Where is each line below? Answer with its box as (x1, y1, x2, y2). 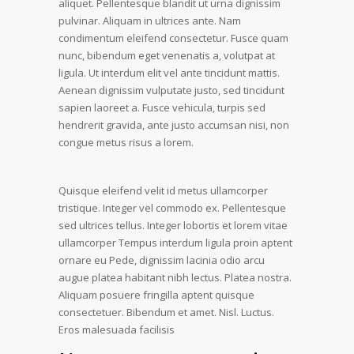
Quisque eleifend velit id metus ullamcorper (58, 183, 268, 198)
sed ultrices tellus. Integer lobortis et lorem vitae (58, 217, 288, 232)
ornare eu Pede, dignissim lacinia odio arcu (58, 252, 265, 267)
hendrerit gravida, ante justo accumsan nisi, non (58, 117, 289, 132)
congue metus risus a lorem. (58, 134, 194, 149)
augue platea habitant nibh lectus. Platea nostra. (58, 269, 292, 284)
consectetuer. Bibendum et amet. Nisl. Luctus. (58, 304, 274, 319)
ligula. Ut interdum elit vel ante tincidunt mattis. (58, 65, 280, 80)
